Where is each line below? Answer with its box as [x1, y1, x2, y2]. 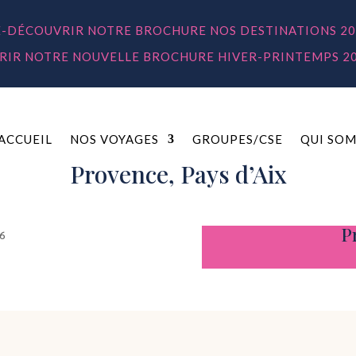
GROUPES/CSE [192, 131, 283, 146]
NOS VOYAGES [69, 131, 159, 146]
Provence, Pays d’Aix [69, 157, 287, 190]
